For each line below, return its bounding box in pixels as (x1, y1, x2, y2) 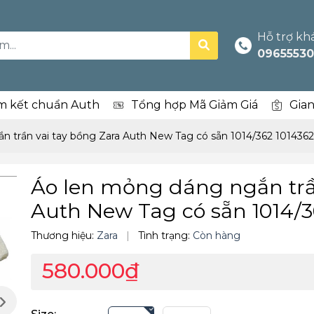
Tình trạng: (138, 229, 193, 242)
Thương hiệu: (31, 229, 94, 242)
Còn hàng (193, 229, 240, 242)
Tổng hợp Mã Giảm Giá (130, 98, 258, 111)
